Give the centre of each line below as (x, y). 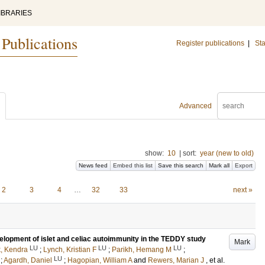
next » (243, 190)
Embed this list (133, 165)
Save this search (181, 165)
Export (244, 165)
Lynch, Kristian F (70, 250)
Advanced (195, 106)
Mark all (219, 165)
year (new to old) (227, 153)
